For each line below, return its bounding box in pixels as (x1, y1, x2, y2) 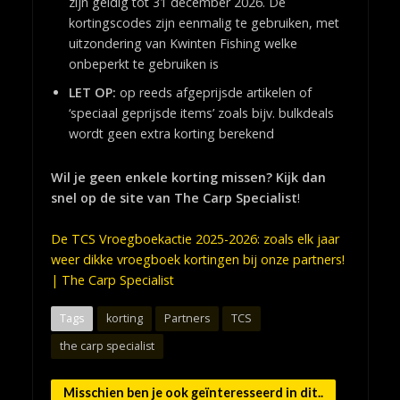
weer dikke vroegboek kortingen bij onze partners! (50, 251, 345, 269)
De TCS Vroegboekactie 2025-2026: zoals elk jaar (50, 230, 339, 248)
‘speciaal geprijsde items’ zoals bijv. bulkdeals (68, 104, 334, 121)
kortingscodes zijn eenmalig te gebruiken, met (68, 13, 339, 31)
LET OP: (68, 83, 116, 101)
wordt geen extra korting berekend (68, 124, 274, 142)
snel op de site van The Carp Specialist (50, 189, 297, 207)
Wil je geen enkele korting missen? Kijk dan (50, 169, 326, 187)
